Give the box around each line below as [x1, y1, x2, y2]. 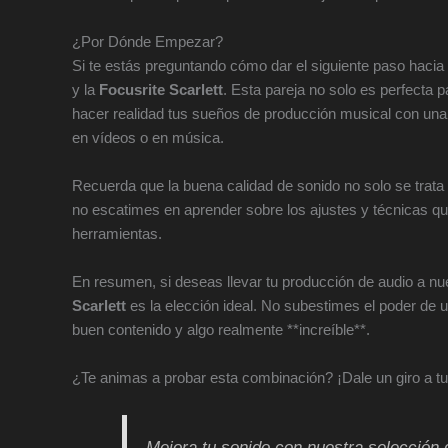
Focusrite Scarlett [99, 81, 223, 99]
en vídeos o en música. [72, 129, 224, 147]
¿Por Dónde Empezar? [72, 33, 223, 51]
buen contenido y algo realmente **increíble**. [72, 321, 370, 339]
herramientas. [72, 225, 162, 243]
